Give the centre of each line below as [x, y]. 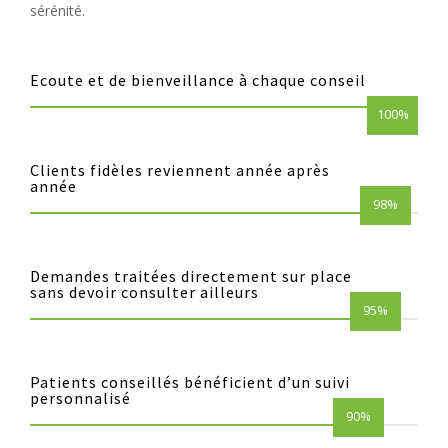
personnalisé [80, 398]
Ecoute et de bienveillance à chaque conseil [198, 80]
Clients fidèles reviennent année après [180, 170]
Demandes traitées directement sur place [191, 276]
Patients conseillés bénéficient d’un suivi [190, 382]
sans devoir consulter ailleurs [144, 292]
